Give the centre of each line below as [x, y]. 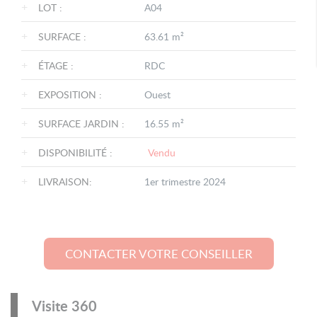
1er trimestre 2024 [185, 182]
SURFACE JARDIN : [81, 124]
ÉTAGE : [56, 66]
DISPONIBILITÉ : [75, 153]
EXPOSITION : [70, 95]
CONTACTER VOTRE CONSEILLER [158, 254]
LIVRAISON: [65, 182]
